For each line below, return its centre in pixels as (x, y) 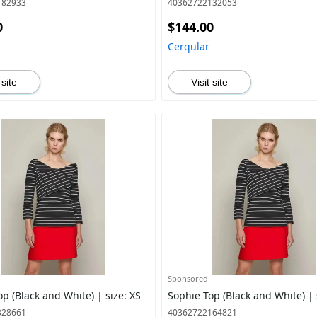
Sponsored (188, 278)
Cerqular (188, 46)
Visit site (209, 82)
